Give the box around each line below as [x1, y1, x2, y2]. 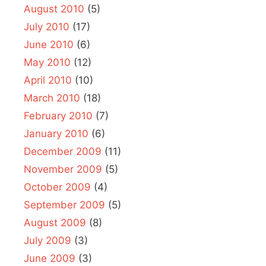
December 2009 [24, 145, 102, 157]
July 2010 [24, 20, 69, 33]
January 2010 [24, 127, 88, 140]
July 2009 [24, 234, 71, 246]
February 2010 [24, 109, 93, 122]
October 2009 [24, 180, 91, 193]
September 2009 [24, 198, 105, 211]
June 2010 [24, 38, 74, 50]
